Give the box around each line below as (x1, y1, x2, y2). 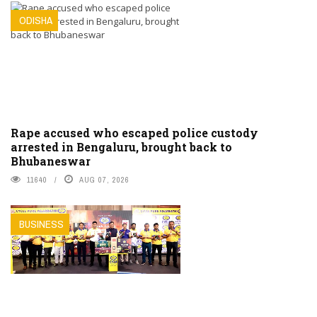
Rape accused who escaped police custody (11, 125, 258, 141)
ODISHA (19, 13, 52, 28)
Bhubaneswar (11, 154, 91, 169)
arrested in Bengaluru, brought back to (11, 139, 232, 155)
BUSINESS (19, 217, 64, 232)
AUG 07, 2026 (79, 175, 129, 185)
